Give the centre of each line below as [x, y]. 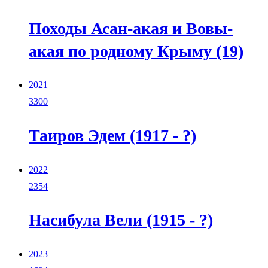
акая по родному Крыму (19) [136, 51]
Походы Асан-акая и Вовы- [131, 28]
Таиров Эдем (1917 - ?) [112, 135]
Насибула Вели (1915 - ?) [121, 220]
